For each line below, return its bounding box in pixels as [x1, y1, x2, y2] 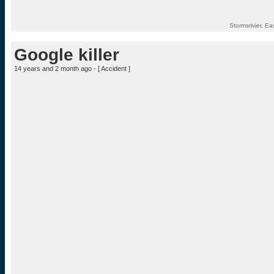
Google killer [14, 45, 119, 64]
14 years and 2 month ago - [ [14, 65, 101, 72]
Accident [101, 65, 127, 72]
